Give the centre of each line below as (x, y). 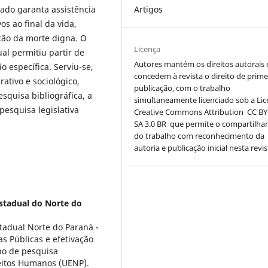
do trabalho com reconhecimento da (200, 135)
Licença (147, 49)
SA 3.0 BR (150, 124)
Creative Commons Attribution (189, 112)
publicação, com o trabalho (182, 88)
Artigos (149, 9)
